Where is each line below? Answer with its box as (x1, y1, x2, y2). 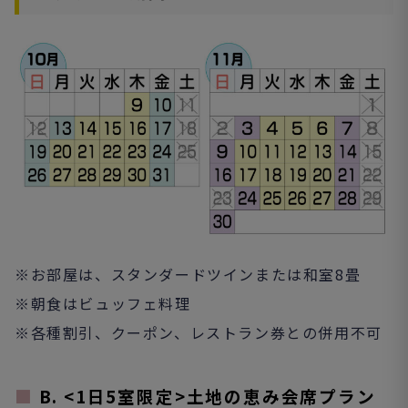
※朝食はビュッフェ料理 (15, 291, 191, 314)
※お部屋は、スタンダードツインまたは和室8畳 (15, 262, 362, 285)
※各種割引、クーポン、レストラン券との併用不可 (15, 321, 382, 343)
